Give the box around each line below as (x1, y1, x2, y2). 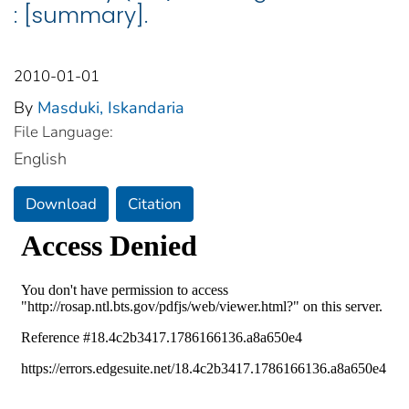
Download (26, 193, 97, 215)
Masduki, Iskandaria (37, 96, 184, 119)
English (14, 147, 67, 170)
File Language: (14, 121, 113, 142)
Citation (128, 193, 182, 215)
